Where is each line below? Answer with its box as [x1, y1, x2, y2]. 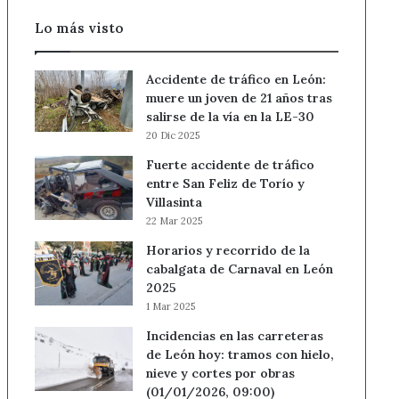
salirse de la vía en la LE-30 [145, 109, 314, 125]
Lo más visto [34, 20, 124, 37]
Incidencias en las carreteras [145, 328, 323, 344]
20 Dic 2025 [145, 129, 199, 142]
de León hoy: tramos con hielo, [145, 346, 334, 362]
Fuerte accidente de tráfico [145, 157, 314, 173]
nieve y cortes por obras [145, 365, 295, 381]
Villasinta [145, 194, 202, 210]
